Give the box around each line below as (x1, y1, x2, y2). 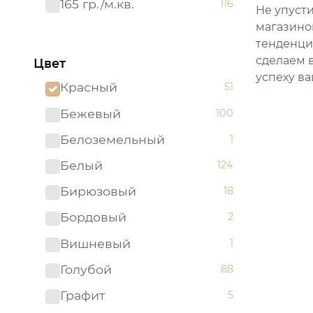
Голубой (59, 261, 112, 277)
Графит (59, 287, 105, 303)
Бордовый (59, 210, 126, 225)
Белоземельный (59, 131, 165, 147)
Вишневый (59, 235, 131, 251)
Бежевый (59, 105, 121, 121)
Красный (59, 80, 117, 95)
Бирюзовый (59, 184, 136, 199)
